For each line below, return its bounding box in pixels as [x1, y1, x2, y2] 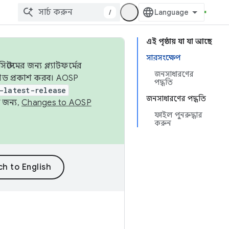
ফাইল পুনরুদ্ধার [154, 110, 202, 120]
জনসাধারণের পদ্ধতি [146, 94, 206, 103]
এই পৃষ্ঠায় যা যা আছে [146, 37, 212, 46]
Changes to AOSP [21, 98, 91, 108]
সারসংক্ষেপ [146, 53, 180, 62]
